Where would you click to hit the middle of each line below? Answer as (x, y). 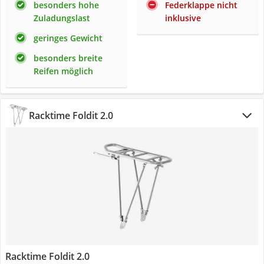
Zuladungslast (62, 18)
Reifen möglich (63, 71)
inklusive (183, 18)
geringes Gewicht (68, 38)
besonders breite (68, 58)
